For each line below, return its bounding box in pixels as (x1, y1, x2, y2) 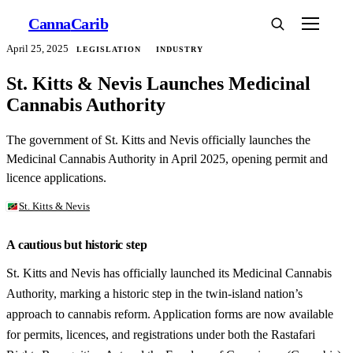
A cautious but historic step (6, 238, 147, 252)
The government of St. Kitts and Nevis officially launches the (6, 133, 310, 147)
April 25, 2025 (6, 43, 69, 55)
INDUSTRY (155, 44, 203, 54)
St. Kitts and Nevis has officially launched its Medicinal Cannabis (6, 266, 332, 280)
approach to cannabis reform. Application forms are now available (6, 307, 333, 321)
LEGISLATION (76, 44, 141, 54)
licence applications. (6, 171, 106, 185)
